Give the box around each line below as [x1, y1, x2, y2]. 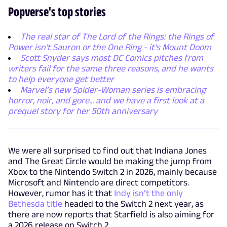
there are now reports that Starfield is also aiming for [8, 209, 214, 219]
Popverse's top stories [8, 4, 106, 19]
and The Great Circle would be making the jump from [8, 156, 212, 166]
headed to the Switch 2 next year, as [64, 198, 204, 209]
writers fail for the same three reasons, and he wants [8, 63, 213, 73]
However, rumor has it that [8, 187, 114, 198]
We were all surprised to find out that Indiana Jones [8, 145, 207, 156]
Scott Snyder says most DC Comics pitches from [20, 52, 203, 63]
